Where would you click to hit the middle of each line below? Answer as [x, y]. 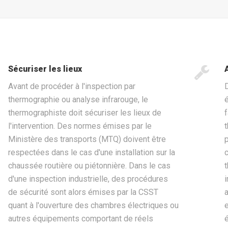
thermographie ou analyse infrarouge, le [78, 100]
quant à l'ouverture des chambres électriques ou [93, 206]
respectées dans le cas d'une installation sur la [91, 153]
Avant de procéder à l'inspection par [72, 87]
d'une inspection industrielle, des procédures [88, 179]
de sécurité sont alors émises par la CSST [83, 192]
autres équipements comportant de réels [80, 219]
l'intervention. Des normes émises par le [80, 126]
